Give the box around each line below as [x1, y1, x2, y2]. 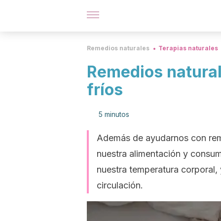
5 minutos [99, 110, 129, 118]
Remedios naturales [87, 44, 149, 52]
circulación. [97, 180, 143, 190]
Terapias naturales [158, 44, 218, 52]
